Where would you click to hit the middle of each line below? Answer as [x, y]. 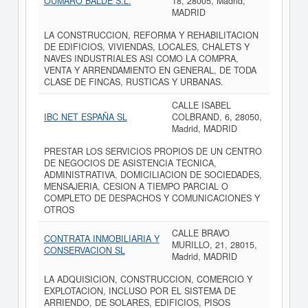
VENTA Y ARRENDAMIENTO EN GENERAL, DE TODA [150, 70]
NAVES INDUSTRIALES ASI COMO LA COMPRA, [141, 58]
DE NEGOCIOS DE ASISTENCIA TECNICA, [130, 163]
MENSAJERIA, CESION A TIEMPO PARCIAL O [136, 186]
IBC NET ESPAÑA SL [85, 117]
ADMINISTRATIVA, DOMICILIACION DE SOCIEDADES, [153, 175]
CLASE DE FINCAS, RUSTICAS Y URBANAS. [133, 82]
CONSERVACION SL [84, 250]
